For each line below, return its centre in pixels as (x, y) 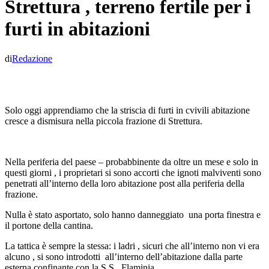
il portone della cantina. (49, 225)
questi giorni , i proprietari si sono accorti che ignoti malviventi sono (133, 172)
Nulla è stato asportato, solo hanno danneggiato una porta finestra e (134, 214)
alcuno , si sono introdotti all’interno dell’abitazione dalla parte (124, 256)
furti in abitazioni (77, 29)
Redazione (32, 58)
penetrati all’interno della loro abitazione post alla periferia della (125, 183)
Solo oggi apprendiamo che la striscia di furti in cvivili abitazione (127, 110)
